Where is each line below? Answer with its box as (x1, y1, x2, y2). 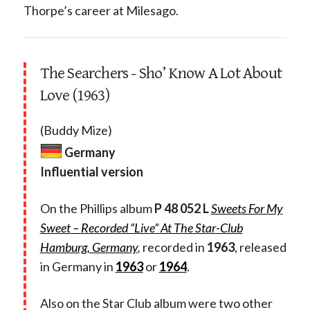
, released (234, 239, 286, 255)
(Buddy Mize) (39, 122, 112, 138)
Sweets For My (210, 200, 283, 216)
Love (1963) (39, 85, 109, 105)
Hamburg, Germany (39, 239, 138, 255)
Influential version (39, 163, 143, 179)
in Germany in (39, 258, 116, 274)
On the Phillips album (39, 200, 154, 216)
